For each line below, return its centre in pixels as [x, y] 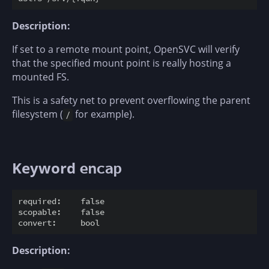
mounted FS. [41, 77]
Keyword [46, 168]
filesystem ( [38, 114]
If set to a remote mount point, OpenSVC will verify [126, 50]
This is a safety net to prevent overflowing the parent [131, 101]
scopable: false [61, 212]
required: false [61, 201]
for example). [104, 114]
